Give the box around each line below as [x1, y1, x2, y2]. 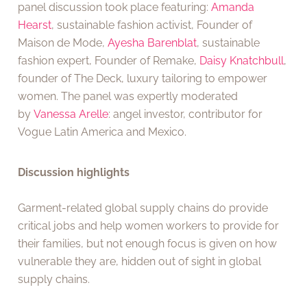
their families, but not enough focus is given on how [18, 236, 278, 250]
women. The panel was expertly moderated [18, 90, 238, 103]
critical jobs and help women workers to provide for [18, 219, 280, 232]
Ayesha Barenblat [108, 36, 197, 50]
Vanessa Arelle [34, 108, 109, 121]
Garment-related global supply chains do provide [18, 201, 269, 214]
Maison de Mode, [18, 36, 108, 50]
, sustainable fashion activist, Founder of [51, 19, 253, 32]
